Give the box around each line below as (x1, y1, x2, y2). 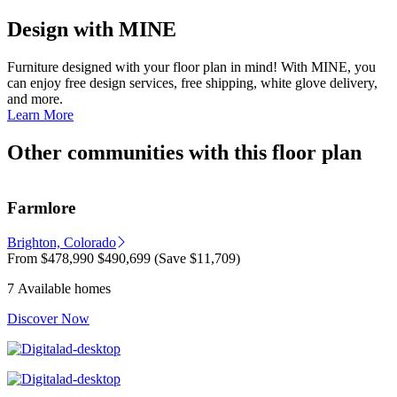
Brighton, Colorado (7, 235, 116, 251)
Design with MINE (7, 18, 176, 41)
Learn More (7, 106, 74, 122)
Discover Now (7, 311, 90, 327)
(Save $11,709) (154, 251, 240, 267)
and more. (7, 90, 63, 106)
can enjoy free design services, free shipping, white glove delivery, (7, 74, 378, 90)
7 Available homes (7, 281, 111, 297)
